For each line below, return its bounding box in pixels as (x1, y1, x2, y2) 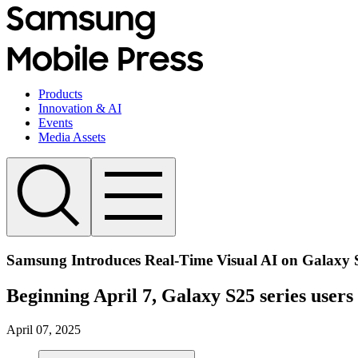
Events (38, 116, 73, 129)
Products (38, 87, 82, 101)
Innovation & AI (38, 101, 121, 115)
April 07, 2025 (6, 322, 81, 336)
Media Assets (38, 130, 105, 144)
